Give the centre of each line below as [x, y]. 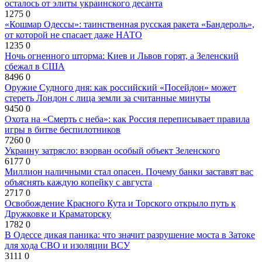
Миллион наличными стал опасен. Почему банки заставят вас [129, 172]
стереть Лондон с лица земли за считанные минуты [108, 98]
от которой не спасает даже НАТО [73, 35]
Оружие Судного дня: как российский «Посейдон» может [120, 88]
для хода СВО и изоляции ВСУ [67, 246]
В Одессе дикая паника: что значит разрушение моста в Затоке [130, 235]
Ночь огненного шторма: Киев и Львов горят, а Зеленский [122, 56]
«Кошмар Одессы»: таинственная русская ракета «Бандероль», [130, 25]
